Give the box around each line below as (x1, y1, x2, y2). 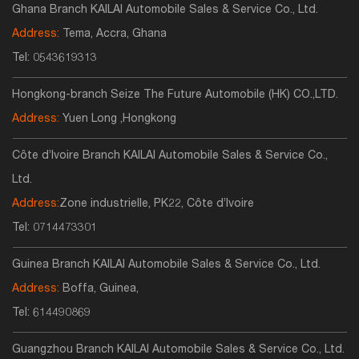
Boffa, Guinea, (59, 284, 139, 296)
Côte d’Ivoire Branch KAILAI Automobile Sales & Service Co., (12, 151, 328, 163)
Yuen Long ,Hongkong (59, 114, 176, 126)
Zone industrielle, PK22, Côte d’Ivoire (59, 199, 254, 211)
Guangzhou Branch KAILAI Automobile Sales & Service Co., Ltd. (12, 345, 345, 357)
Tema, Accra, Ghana (59, 29, 167, 41)
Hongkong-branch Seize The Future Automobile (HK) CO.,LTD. (12, 90, 338, 102)
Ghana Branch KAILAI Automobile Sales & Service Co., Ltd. (12, 5, 318, 17)
